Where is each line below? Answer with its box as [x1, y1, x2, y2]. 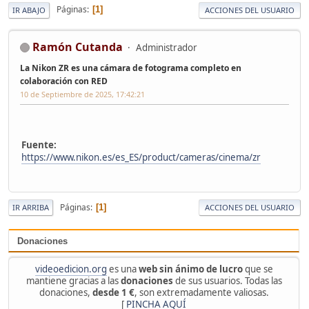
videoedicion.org [34, 263, 107, 276]
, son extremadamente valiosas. [134, 286, 269, 299]
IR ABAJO [12, 4, 46, 15]
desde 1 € [92, 286, 134, 299]
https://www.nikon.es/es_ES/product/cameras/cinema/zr [21, 151, 261, 164]
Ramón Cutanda [32, 39, 123, 54]
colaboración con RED [20, 74, 108, 87]
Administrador [136, 41, 197, 54]
